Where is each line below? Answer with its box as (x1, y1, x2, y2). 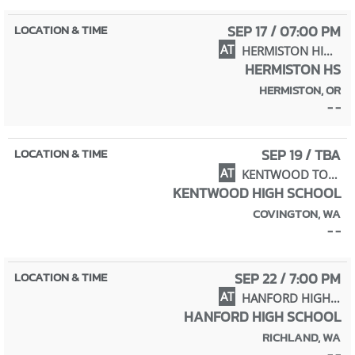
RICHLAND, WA (262, 327, 341, 346)
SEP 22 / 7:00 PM (235, 267, 341, 289)
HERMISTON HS (245, 58, 341, 80)
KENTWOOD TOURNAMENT (328, 166, 338, 182)
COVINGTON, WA (253, 204, 341, 223)
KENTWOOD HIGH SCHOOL (173, 181, 341, 204)
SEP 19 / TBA (261, 143, 341, 166)
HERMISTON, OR (259, 80, 341, 99)
